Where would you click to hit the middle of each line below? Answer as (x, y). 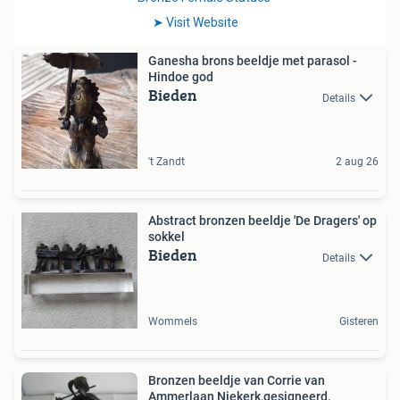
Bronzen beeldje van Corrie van (237, 381)
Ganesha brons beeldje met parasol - (253, 61)
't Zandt (167, 162)
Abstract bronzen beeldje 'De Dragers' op (262, 221)
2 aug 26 (357, 162)
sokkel (167, 237)
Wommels (173, 322)
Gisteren (359, 322)
